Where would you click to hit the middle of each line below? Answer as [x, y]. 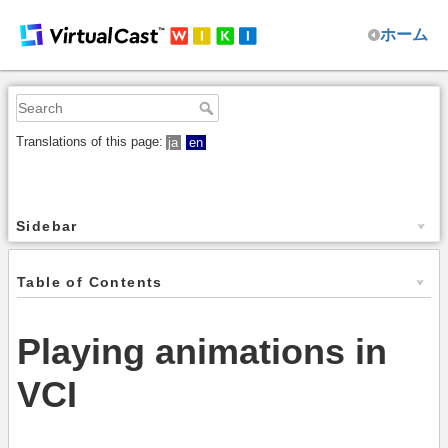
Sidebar [47, 226]
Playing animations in [202, 352]
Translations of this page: [89, 141]
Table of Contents [90, 282]
